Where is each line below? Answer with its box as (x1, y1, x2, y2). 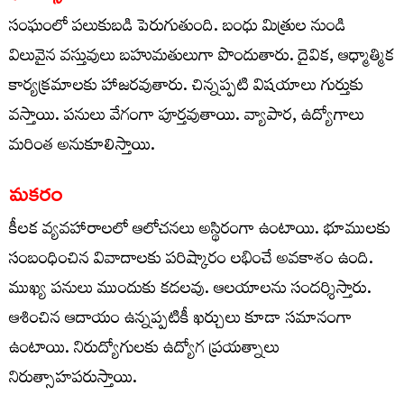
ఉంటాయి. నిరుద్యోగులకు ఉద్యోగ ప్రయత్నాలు (9, 333, 280, 369)
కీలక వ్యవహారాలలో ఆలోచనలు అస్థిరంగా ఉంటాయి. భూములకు (9, 214, 390, 250)
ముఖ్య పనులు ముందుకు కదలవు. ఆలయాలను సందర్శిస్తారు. (9, 273, 372, 309)
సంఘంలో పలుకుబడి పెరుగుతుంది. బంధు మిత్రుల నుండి (9, 11, 346, 47)
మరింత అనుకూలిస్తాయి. (9, 130, 155, 166)
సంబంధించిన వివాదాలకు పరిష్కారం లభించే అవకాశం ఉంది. (9, 243, 373, 280)
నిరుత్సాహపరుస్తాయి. (9, 363, 137, 399)
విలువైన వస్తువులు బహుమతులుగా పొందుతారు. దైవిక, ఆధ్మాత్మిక (9, 41, 394, 77)
